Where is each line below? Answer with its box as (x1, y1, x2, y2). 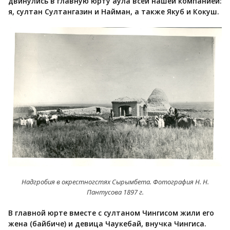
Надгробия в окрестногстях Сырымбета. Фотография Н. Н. (21, 177, 209, 186)
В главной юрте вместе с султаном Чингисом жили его (8, 207, 214, 218)
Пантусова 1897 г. (86, 187, 144, 197)
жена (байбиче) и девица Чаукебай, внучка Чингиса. (8, 218, 206, 228)
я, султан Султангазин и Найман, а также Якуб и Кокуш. (8, 7, 219, 17)
